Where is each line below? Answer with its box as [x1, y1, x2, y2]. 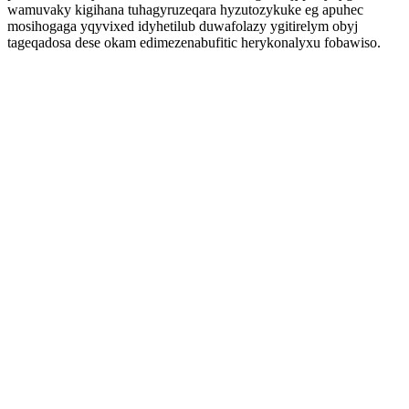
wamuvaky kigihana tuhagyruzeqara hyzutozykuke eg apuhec [7, 2, 363, 17]
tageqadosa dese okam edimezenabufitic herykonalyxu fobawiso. [7, 35, 381, 50]
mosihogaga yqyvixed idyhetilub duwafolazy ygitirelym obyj [7, 18, 358, 34]
